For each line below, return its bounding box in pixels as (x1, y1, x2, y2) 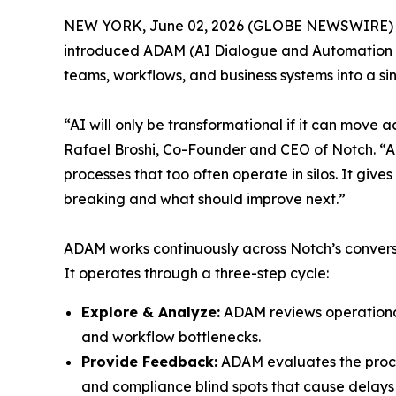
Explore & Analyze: (81, 303, 220, 322)
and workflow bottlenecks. (81, 328, 261, 346)
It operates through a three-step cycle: (64, 264, 329, 283)
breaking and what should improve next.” (64, 190, 346, 209)
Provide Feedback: (81, 353, 217, 371)
